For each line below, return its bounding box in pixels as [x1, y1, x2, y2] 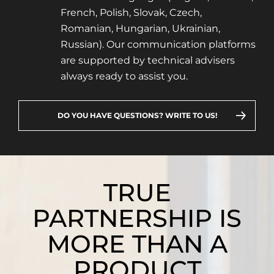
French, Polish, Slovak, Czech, [60, 7, 202, 19]
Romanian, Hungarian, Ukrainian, [60, 23, 220, 35]
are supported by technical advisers [60, 54, 235, 67]
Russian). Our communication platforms [60, 39, 256, 51]
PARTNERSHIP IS [32, 203, 242, 234]
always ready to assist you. [60, 70, 188, 83]
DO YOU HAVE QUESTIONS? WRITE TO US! [57, 111, 217, 120]
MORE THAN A [46, 229, 228, 259]
